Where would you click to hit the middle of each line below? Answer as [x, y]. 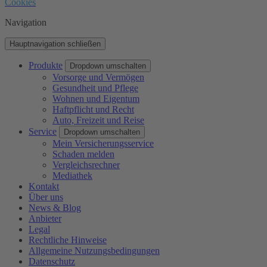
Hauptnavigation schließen [55, 44]
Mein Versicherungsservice [103, 143]
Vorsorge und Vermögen [98, 77]
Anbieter [45, 218]
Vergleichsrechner [86, 165]
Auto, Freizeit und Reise [98, 120]
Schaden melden [83, 154]
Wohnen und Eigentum [96, 99]
